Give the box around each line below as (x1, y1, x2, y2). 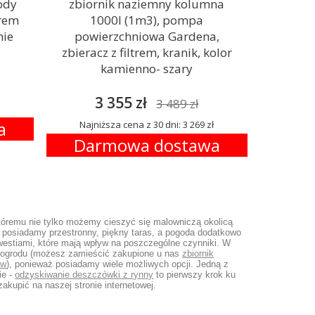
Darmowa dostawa (73, 134, 220, 157)
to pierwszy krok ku (153, 269, 236, 280)
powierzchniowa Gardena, (74, 28, 219, 44)
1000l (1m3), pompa (90, 12, 204, 28)
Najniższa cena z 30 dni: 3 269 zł (79, 118, 214, 131)
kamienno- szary (101, 60, 193, 77)
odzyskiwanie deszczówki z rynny (15, 269, 154, 280)
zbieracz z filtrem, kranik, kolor (61, 44, 232, 60)
